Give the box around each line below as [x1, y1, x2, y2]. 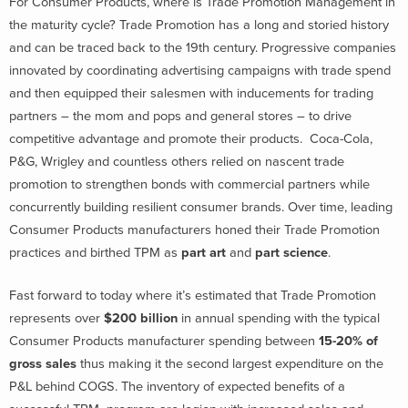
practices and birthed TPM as [9, 244, 181, 260]
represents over [9, 311, 104, 327]
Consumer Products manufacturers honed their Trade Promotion [9, 221, 380, 238]
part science [255, 244, 328, 260]
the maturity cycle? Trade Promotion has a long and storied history [9, 16, 389, 33]
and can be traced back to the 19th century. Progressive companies [9, 39, 396, 56]
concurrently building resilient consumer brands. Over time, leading [9, 199, 393, 215]
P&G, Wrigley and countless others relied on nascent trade [9, 153, 344, 169]
